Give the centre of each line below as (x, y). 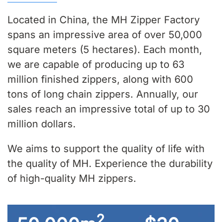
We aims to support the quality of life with (106, 149)
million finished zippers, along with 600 (100, 79)
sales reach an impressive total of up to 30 (109, 109)
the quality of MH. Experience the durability (110, 164)
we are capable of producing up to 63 (96, 64)
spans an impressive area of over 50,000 (105, 35)
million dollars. (42, 124)
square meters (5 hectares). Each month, (105, 50)
